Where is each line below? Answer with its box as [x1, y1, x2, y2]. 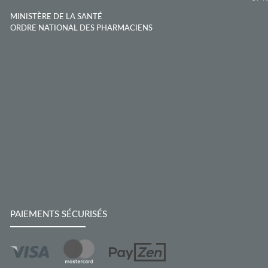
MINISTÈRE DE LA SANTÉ [10, 13, 102, 21]
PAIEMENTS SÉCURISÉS [10, 209, 107, 219]
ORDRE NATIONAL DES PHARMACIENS [10, 24, 153, 32]
